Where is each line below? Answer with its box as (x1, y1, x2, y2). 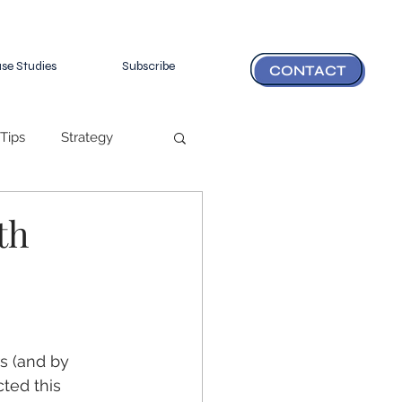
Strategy (61, 128, 113, 145)
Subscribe (121, 58, 175, 74)
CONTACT (269, 62, 346, 79)
